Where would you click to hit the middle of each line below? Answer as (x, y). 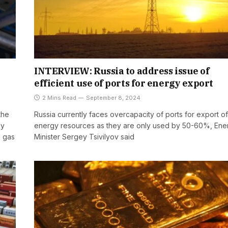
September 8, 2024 (113, 98)
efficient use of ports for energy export (124, 83)
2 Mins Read (59, 98)
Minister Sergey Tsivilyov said (84, 137)
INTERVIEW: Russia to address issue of (122, 71)
